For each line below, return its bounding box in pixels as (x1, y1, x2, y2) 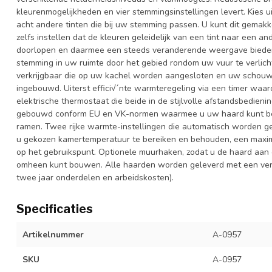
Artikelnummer (22, 228, 84, 240)
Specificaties (16, 201, 93, 216)
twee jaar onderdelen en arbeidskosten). (16, 171, 174, 183)
